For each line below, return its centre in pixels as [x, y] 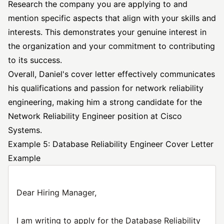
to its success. [35, 60]
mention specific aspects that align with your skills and [112, 18]
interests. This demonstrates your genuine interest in [107, 32]
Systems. [25, 130]
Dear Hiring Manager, [56, 192]
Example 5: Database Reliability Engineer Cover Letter [111, 144]
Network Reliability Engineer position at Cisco [95, 116]
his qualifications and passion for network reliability [106, 88]
